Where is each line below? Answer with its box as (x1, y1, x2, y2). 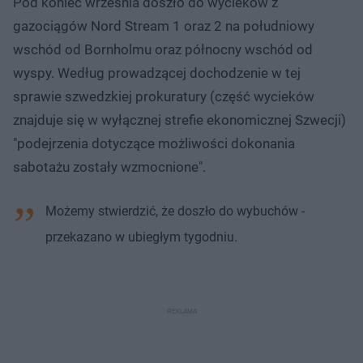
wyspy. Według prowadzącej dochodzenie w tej (13, 64, 301, 81)
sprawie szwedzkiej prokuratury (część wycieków (13, 88, 314, 105)
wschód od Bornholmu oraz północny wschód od (13, 41, 313, 58)
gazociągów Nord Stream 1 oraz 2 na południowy (13, 17, 314, 34)
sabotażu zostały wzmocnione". (13, 158, 206, 175)
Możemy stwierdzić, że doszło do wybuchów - (45, 203, 305, 219)
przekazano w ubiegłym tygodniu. (45, 228, 237, 245)
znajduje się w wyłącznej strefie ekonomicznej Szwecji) (13, 111, 346, 128)
